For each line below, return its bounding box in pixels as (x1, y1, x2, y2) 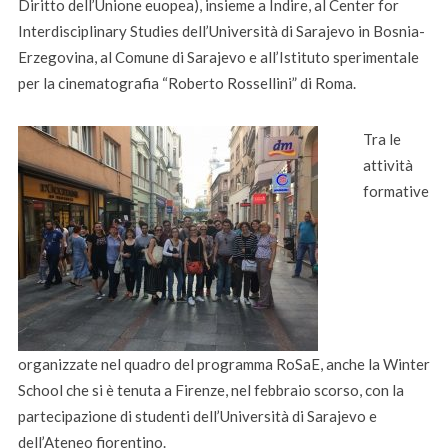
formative (362, 182, 429, 201)
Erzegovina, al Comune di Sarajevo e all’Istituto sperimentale (17, 48, 419, 67)
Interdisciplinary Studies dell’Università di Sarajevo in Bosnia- (17, 22, 425, 41)
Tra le (362, 130, 401, 149)
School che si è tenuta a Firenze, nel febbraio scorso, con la (17, 381, 404, 400)
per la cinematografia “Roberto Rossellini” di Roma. (17, 74, 356, 93)
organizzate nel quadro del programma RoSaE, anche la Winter (17, 355, 430, 374)
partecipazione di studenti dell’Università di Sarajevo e (17, 407, 377, 426)
